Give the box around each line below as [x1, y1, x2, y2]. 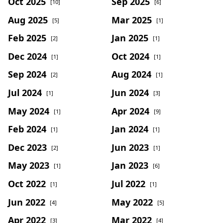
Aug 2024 [111, 68, 151, 80]
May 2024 [8, 105, 49, 117]
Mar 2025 [111, 13, 152, 26]
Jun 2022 [8, 196, 45, 208]
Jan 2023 [111, 159, 148, 171]
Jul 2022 [111, 177, 145, 190]
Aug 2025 [8, 13, 48, 26]
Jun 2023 [111, 141, 149, 153]
